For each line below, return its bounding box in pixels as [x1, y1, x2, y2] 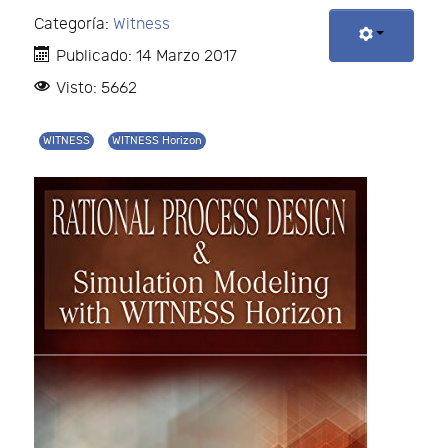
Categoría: [34, 15, 113, 35]
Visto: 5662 [56, 79, 137, 99]
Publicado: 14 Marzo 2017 [56, 47, 237, 67]
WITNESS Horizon [112, 134, 202, 148]
